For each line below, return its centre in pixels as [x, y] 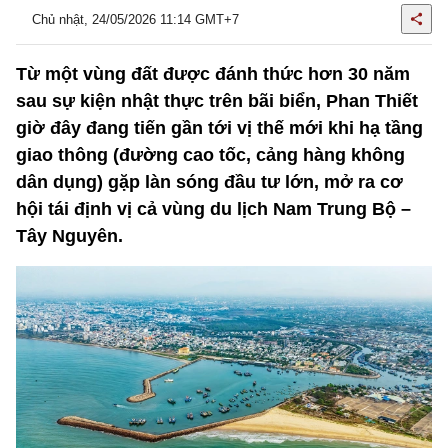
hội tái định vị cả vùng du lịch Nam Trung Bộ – [213, 209]
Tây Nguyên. [69, 236]
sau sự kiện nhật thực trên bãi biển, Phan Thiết [217, 101]
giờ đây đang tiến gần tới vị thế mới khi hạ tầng [219, 128]
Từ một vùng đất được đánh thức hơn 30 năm [213, 74]
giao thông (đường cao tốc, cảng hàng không [210, 155]
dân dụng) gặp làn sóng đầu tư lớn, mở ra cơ [209, 182]
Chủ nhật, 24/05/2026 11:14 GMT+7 [135, 19]
